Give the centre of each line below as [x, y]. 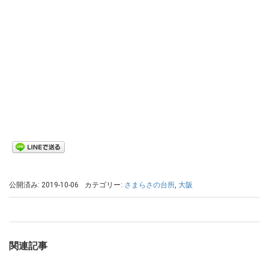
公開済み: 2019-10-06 [44, 185]
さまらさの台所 [150, 185]
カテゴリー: [104, 185]
